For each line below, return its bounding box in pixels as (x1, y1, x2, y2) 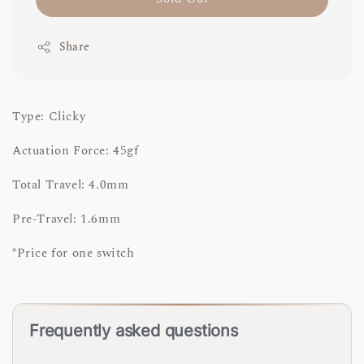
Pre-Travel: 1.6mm (12, 210, 121, 229)
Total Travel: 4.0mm (12, 175, 129, 195)
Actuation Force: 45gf (12, 141, 139, 161)
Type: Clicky (12, 107, 86, 127)
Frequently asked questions (29, 319, 238, 340)
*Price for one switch (12, 244, 135, 263)
